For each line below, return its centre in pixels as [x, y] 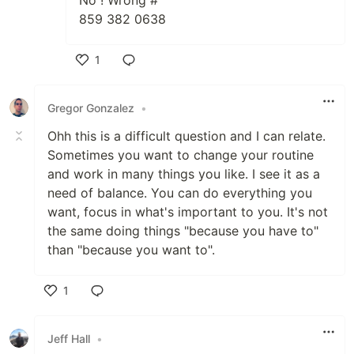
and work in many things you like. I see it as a [184, 174]
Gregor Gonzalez [91, 107]
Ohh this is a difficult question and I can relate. [186, 136]
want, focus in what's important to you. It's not [188, 212]
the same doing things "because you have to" [183, 231]
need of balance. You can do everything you [180, 193]
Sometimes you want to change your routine [181, 155]
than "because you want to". [131, 250]
